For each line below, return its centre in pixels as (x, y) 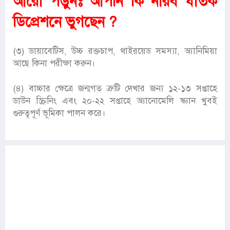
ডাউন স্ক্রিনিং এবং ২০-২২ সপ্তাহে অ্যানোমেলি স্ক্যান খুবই (115, 101)
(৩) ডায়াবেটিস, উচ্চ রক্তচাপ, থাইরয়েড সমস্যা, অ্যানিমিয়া (115, 51)
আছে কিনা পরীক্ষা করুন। (54, 64)
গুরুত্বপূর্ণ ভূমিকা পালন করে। (59, 113)
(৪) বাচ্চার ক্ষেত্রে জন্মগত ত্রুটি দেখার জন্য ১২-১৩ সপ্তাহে (115, 89)
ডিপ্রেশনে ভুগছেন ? (65, 22)
